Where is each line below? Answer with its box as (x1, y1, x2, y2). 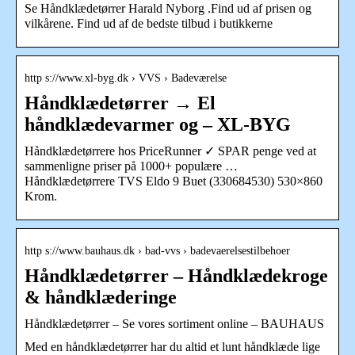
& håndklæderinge (25, 286, 177, 307)
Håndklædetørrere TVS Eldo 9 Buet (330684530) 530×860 (25, 174, 323, 188)
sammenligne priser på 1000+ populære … (25, 158, 238, 173)
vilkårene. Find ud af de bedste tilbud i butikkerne (25, 16, 273, 30)
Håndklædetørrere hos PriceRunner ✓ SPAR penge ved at (25, 143, 316, 158)
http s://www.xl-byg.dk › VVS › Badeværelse (25, 71, 227, 84)
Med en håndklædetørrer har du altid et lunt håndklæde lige (25, 339, 320, 353)
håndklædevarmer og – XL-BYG (25, 113, 291, 135)
